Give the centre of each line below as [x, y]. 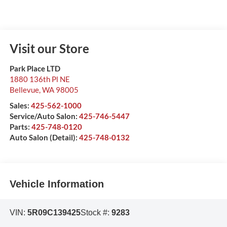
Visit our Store [49, 49]
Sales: [20, 106]
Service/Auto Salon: [44, 116]
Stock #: [96, 213]
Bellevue [24, 90]
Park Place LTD [35, 69]
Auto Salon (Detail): [44, 138]
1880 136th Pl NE [40, 79]
